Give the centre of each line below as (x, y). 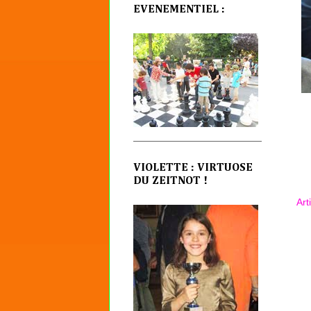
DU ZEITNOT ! (170, 182)
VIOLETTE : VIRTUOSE (193, 168)
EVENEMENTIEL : (179, 9)
